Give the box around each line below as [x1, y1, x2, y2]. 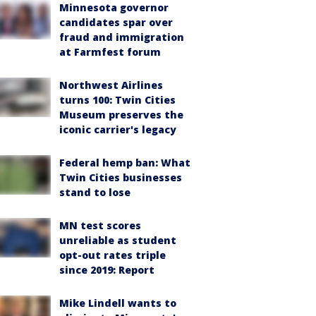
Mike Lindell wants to [59, 296, 176, 310]
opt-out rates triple [59, 248, 166, 262]
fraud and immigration [59, 30, 184, 44]
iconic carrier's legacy [59, 123, 176, 136]
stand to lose [59, 186, 130, 199]
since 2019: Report [59, 263, 154, 276]
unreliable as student [59, 233, 176, 247]
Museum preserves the [59, 108, 183, 121]
